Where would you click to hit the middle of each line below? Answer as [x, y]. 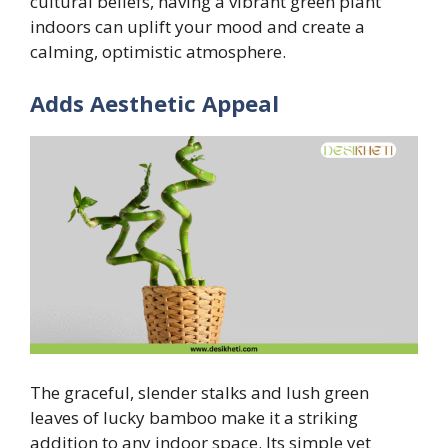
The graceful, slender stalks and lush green [199, 392]
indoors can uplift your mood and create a [197, 27]
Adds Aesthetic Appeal [154, 102]
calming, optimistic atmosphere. [158, 52]
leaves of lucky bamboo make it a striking [194, 417]
